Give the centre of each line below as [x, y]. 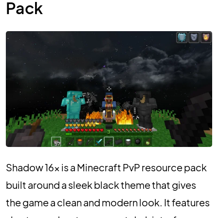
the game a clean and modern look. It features [108, 202]
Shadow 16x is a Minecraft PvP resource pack [106, 167]
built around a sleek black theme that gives [101, 185]
